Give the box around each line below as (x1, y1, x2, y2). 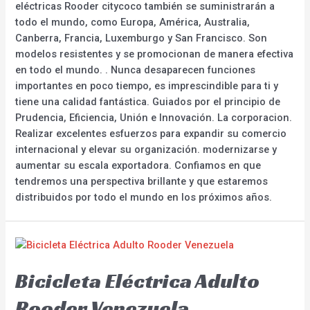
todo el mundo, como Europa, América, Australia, (15, 16, 250, 29)
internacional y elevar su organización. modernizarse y (15, 143, 277, 156)
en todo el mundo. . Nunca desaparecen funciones (15, 64, 256, 77)
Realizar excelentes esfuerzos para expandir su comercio (15, 127, 287, 140)
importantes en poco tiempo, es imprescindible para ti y (15, 80, 279, 93)
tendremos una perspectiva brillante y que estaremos (15, 175, 268, 188)
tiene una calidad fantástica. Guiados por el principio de (15, 95, 281, 109)
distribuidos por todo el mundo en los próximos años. (15, 191, 273, 204)
